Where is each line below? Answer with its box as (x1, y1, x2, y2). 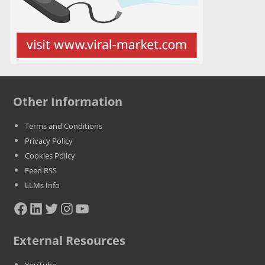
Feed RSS (25, 165, 57, 176)
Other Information (13, 93, 123, 109)
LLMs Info (25, 180, 60, 190)
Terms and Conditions (25, 121, 103, 131)
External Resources (13, 232, 126, 248)
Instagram (59, 202, 66, 214)
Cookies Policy (25, 150, 76, 161)
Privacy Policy (25, 135, 73, 146)
